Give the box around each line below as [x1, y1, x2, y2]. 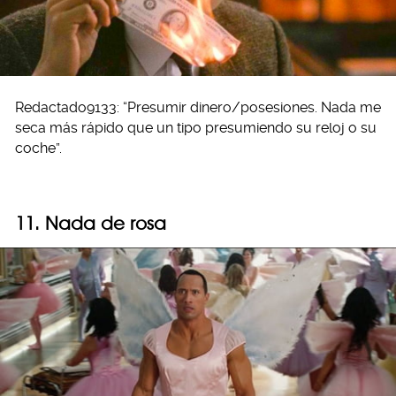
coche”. [15, 140, 62, 156]
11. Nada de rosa [15, 212, 166, 234]
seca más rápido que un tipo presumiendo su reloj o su [15, 119, 377, 136]
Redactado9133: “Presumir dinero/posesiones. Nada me [15, 99, 381, 116]
